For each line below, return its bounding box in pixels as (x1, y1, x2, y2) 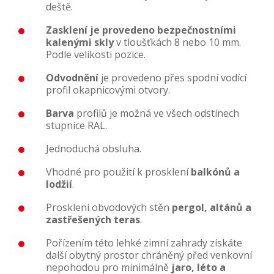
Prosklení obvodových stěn (46, 201, 172, 215)
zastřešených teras (46, 213, 140, 227)
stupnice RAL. (46, 119, 107, 133)
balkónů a (191, 165, 240, 179)
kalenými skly (46, 35, 114, 50)
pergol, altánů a (172, 201, 251, 215)
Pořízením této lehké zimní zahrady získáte (46, 236, 242, 250)
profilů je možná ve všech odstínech (74, 106, 239, 120)
